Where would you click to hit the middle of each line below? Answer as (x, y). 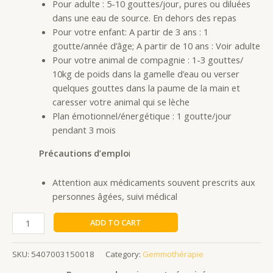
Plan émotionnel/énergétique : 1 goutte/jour (142, 116)
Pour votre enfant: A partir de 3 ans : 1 (130, 32)
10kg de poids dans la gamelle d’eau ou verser (146, 74)
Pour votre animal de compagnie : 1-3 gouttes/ (147, 60)
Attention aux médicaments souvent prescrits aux (154, 183)
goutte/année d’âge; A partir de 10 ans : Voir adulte (156, 46)
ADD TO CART (115, 222)
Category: (124, 254)
